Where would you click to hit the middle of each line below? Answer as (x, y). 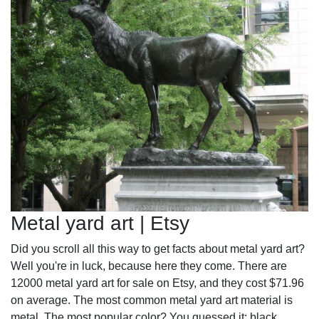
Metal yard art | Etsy (100, 223)
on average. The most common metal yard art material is (152, 300)
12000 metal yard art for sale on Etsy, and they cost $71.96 (157, 283)
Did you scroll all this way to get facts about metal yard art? (158, 249)
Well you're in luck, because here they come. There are (149, 266)
